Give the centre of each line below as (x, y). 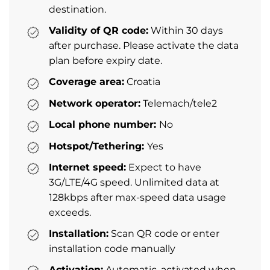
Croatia (142, 82)
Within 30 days (186, 31)
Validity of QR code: (99, 31)
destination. (77, 10)
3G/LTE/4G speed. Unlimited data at (134, 182)
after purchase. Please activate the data (144, 46)
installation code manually (112, 248)
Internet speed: (87, 167)
